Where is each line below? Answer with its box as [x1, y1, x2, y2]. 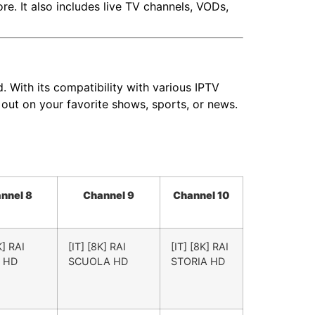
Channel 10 [173, 189, 230, 202]
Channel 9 [83, 189, 134, 202]
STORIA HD [171, 255, 225, 268]
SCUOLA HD [68, 255, 128, 268]
